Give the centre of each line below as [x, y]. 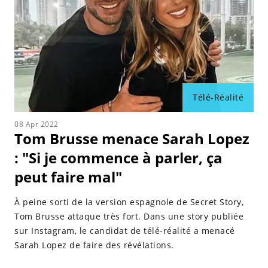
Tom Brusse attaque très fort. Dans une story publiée [129, 216]
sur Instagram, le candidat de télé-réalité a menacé [125, 231]
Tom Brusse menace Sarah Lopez [132, 138]
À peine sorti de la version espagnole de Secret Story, [129, 202]
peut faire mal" [68, 177]
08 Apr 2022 [36, 124]
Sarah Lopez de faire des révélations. [94, 245]
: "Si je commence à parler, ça [118, 158]
